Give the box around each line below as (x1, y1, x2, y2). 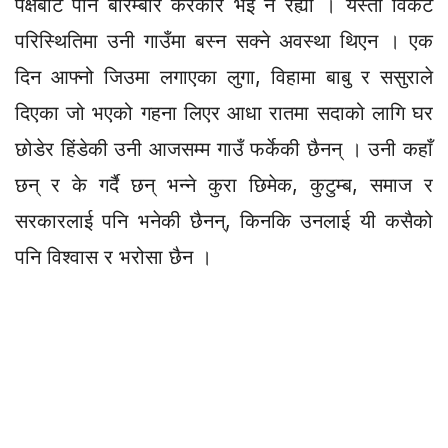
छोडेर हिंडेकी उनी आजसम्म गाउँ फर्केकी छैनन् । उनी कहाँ (15, 136, 433, 161)
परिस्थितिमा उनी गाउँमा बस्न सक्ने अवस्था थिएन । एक (15, 28, 433, 53)
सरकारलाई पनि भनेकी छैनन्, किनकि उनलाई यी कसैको (15, 208, 433, 233)
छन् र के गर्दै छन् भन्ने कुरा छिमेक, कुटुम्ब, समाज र (15, 172, 433, 197)
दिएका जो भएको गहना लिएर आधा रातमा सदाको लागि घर (15, 100, 433, 125)
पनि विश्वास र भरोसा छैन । (15, 244, 212, 269)
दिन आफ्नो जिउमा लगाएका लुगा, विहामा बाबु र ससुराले (15, 64, 433, 89)
